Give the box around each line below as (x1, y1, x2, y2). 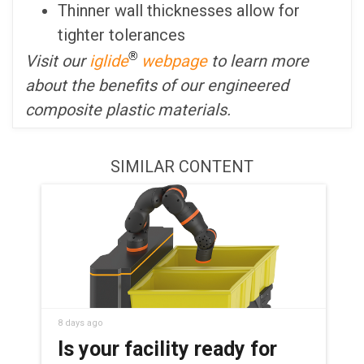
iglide (89, 50, 128, 71)
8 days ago (57, 317, 103, 328)
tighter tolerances (58, 25, 185, 45)
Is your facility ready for (57, 336, 277, 361)
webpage (137, 50, 207, 71)
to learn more (207, 50, 309, 71)
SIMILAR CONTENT (110, 156, 253, 176)
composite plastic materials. (25, 99, 231, 119)
